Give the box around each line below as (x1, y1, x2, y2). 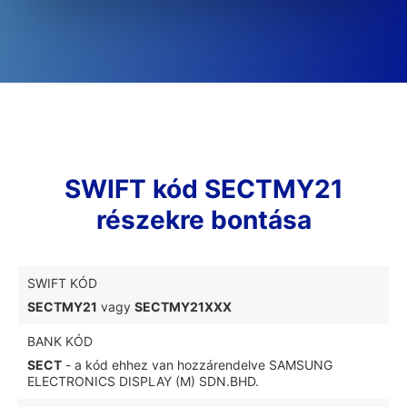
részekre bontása (95, 204, 312, 235)
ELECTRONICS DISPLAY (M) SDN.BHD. (27, 373, 259, 389)
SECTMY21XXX (134, 299, 232, 314)
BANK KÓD (27, 333, 93, 349)
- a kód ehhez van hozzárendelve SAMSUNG (62, 357, 333, 372)
